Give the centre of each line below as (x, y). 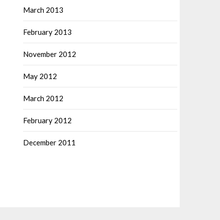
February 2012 (47, 120)
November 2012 (50, 54)
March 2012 (43, 98)
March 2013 (43, 10)
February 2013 (47, 32)
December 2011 (49, 142)
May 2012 (40, 76)
